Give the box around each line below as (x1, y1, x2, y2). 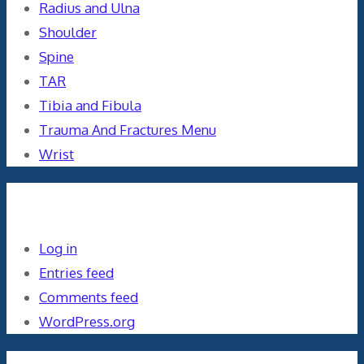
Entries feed (39, 264, 114, 282)
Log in (39, 240, 77, 258)
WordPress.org (39, 313, 135, 331)
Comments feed (39, 288, 138, 306)
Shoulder (39, 23, 97, 41)
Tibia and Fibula (39, 96, 141, 114)
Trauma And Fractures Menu (39, 120, 216, 138)
